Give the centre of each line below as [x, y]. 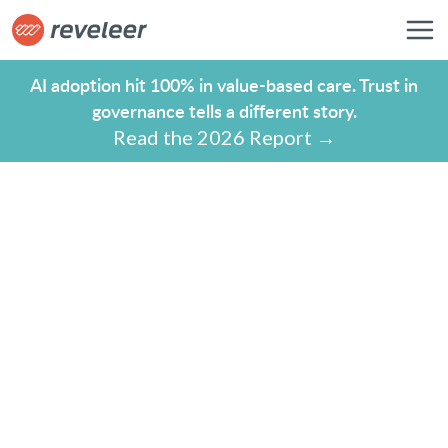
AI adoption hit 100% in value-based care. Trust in [224, 84]
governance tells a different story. [224, 110]
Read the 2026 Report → [224, 137]
